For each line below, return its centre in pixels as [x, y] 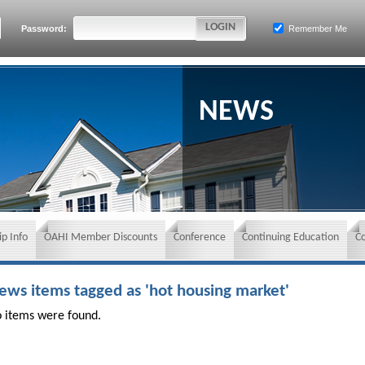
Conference [200, 237]
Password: [45, 29]
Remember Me [317, 29]
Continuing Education [290, 237]
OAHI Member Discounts [101, 237]
